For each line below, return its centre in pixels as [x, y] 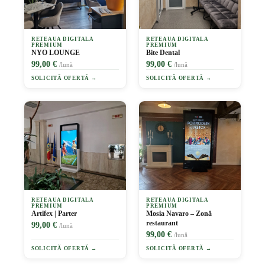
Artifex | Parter [54, 214]
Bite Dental [163, 53]
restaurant [162, 223]
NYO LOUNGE [56, 53]
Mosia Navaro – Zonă [179, 214]
